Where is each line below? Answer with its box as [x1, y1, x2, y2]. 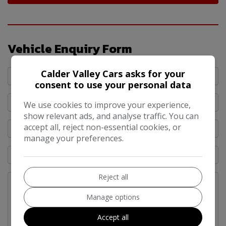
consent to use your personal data [35, 79, 191, 91]
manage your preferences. [24, 133, 124, 144]
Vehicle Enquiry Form [8, 40, 132, 58]
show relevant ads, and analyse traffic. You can [24, 110, 199, 122]
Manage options [86, 192, 140, 202]
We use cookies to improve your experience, [24, 99, 191, 110]
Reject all [98, 172, 128, 182]
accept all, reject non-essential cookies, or [24, 122, 182, 133]
